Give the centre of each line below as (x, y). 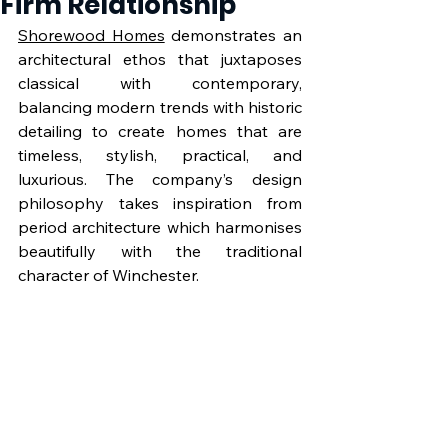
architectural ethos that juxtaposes (160, 59)
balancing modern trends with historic (160, 107)
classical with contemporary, (160, 83)
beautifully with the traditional (160, 251)
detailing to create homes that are (160, 131)
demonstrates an (233, 35)
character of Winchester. (108, 275)
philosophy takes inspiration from (160, 203)
